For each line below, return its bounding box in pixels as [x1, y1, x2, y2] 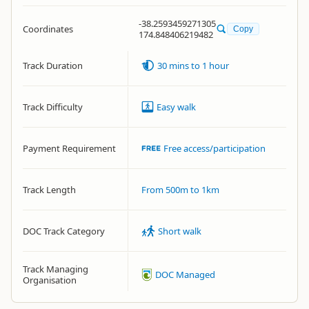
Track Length [23, 183, 76, 196]
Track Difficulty [23, 101, 83, 113]
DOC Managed [154, 268, 215, 281]
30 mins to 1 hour [157, 59, 230, 72]
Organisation [23, 274, 77, 286]
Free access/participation [163, 142, 266, 154]
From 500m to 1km [141, 183, 219, 196]
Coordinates [23, 23, 73, 35]
